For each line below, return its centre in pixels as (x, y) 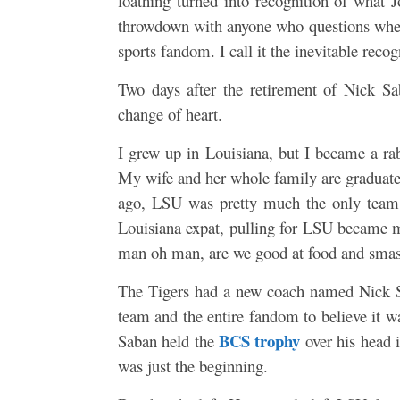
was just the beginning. (193, 366)
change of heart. (170, 114)
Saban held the (169, 341)
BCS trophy (260, 341)
